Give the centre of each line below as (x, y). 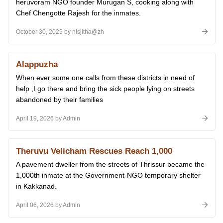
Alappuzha (37, 64)
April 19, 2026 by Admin (48, 118)
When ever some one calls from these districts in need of (105, 78)
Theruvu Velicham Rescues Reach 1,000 (94, 151)
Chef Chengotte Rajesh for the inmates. (78, 13)
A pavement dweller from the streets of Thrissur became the (110, 164)
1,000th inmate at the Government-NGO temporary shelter (108, 175)
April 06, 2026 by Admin (48, 205)
